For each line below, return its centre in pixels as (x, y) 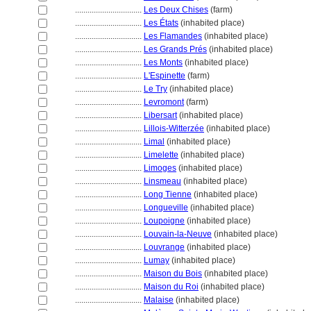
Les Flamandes (173, 36)
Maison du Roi (171, 287)
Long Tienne (168, 194)
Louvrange (164, 247)
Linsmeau (162, 181)
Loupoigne (164, 221)
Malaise (159, 300)
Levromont (164, 102)
